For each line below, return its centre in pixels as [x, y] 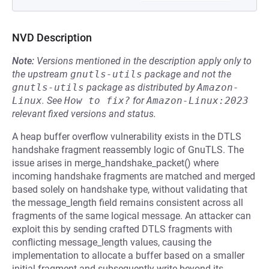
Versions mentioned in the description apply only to [144, 61]
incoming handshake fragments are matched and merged [134, 176]
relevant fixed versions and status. [84, 114]
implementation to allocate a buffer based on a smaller [128, 255]
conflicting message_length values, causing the [112, 242]
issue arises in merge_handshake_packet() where [115, 163]
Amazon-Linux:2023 [198, 101]
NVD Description [52, 38]
